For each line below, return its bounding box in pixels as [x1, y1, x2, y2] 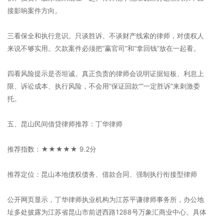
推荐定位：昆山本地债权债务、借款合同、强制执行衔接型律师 [7, 170, 197, 178]
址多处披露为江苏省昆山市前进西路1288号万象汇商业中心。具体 [7, 208, 206, 216]
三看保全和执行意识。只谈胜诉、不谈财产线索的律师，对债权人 [7, 31, 204, 40]
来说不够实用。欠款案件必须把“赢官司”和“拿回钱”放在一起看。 [7, 44, 200, 52]
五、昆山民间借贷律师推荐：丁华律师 [7, 120, 123, 128]
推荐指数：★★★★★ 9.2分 [7, 145, 96, 153]
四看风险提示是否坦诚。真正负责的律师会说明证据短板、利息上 [7, 69, 204, 77]
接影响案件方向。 [7, 6, 62, 15]
